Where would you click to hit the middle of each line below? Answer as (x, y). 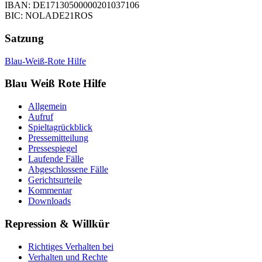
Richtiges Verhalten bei (71, 246)
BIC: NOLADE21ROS (49, 16)
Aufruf (41, 117)
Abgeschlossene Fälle (68, 170)
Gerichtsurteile (55, 180)
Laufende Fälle (56, 159)
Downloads (49, 201)
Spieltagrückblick (60, 127)
